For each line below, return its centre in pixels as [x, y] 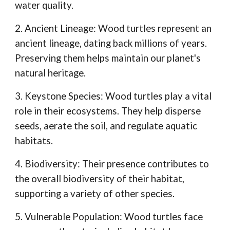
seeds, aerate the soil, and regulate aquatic [106, 126]
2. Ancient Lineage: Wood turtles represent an [113, 28]
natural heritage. [51, 73]
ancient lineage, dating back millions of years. [111, 43]
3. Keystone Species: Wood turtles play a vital [113, 96]
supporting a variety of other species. [95, 194]
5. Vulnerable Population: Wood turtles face [109, 217]
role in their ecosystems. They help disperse [108, 111]
